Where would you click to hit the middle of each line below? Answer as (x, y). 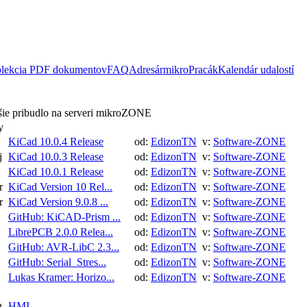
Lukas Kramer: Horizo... (61, 277)
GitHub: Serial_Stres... (57, 262)
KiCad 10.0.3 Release (56, 157)
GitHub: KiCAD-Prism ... (64, 217)
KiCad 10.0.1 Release (56, 172)
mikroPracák (191, 70)
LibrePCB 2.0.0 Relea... (61, 232)
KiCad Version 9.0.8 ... (58, 202)
